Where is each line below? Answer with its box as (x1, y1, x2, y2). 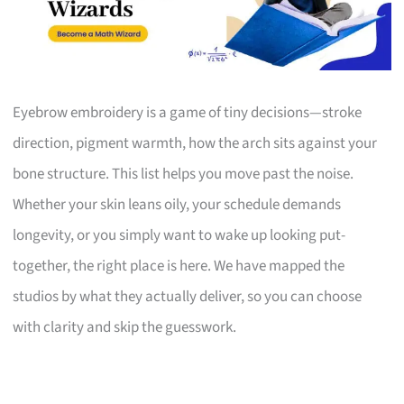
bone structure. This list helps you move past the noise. (13, 162, 354, 185)
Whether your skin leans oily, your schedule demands (13, 193, 342, 216)
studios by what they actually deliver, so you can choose (13, 285, 363, 308)
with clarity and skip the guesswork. (13, 316, 237, 338)
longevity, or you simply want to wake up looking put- (13, 224, 346, 246)
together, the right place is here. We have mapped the (13, 254, 345, 277)
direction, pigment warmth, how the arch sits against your (13, 132, 378, 154)
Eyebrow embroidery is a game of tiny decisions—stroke (13, 101, 363, 124)
